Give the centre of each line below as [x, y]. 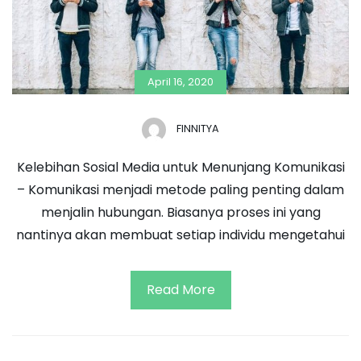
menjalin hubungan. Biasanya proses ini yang [180, 212]
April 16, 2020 [180, 81]
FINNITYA [198, 128]
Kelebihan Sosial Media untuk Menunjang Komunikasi [180, 167]
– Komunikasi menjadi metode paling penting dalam [180, 189]
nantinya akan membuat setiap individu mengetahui [180, 234]
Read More [180, 289]
